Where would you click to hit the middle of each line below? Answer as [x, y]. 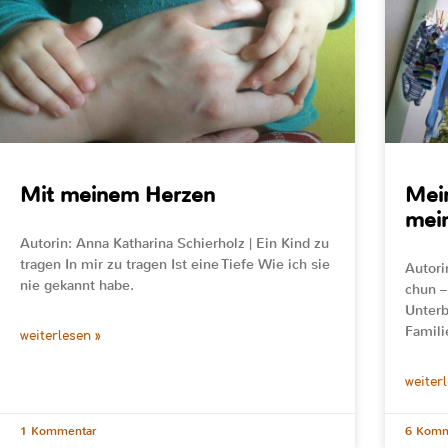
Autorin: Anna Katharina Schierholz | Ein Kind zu [174, 243]
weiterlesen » [60, 335]
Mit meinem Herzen [117, 194]
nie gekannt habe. [77, 285]
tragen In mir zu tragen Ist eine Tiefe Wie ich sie [175, 264]
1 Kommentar [58, 430]
